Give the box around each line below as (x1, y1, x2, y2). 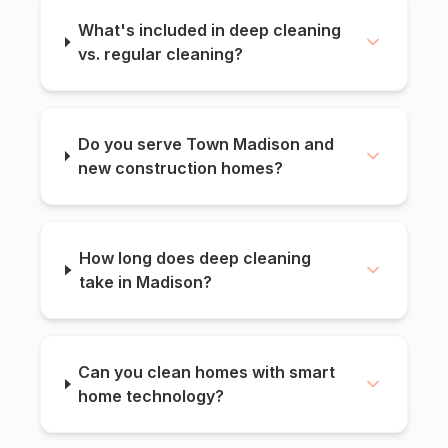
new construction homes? (77, 158, 283, 179)
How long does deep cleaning (79, 248, 312, 269)
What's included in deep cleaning (77, 20, 341, 41)
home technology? (78, 386, 225, 407)
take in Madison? (79, 272, 213, 293)
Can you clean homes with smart (78, 362, 336, 383)
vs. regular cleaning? (77, 44, 243, 65)
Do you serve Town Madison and (77, 134, 334, 155)
